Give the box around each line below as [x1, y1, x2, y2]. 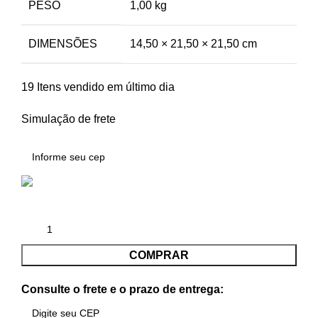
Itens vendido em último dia [37, 80, 175, 93]
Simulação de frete [21, 112, 116, 125]
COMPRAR [129, 248, 189, 261]
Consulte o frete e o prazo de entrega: [21, 283, 224, 295]
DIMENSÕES [28, 37, 97, 50]
